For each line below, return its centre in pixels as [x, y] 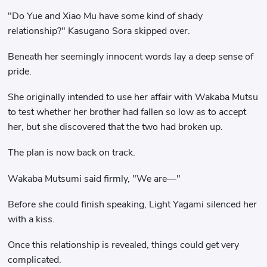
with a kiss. [32, 219]
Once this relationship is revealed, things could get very [124, 245]
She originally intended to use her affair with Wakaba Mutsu [133, 97]
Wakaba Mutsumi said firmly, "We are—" [94, 178]
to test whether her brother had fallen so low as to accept [127, 112]
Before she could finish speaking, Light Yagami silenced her [133, 204]
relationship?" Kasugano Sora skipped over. [99, 31]
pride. [20, 71]
